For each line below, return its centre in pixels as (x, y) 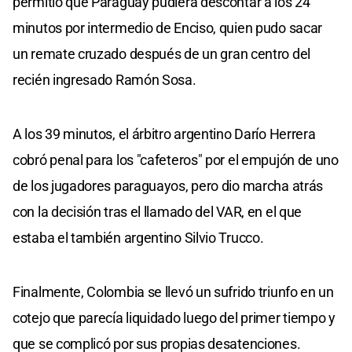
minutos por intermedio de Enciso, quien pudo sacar (168, 27)
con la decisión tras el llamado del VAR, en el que (158, 211)
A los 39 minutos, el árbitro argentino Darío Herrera (164, 134)
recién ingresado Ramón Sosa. (104, 79)
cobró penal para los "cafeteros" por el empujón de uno (176, 159)
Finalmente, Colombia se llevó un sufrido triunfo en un (173, 291)
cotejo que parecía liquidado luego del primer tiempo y (174, 317)
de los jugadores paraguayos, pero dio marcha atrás (168, 185)
